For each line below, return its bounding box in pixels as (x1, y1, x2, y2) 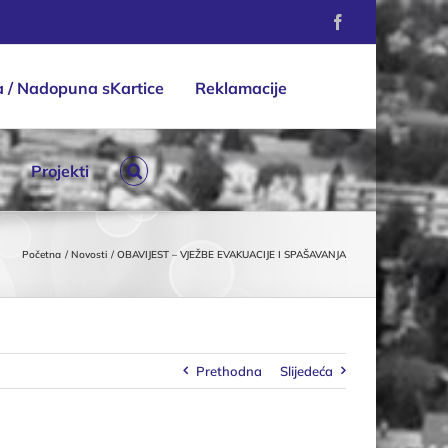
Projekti (31, 161, 89, 181)
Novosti (71, 248, 107, 261)
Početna (22, 248, 61, 261)
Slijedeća (280, 363, 333, 379)
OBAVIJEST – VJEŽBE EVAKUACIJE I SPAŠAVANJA (117, 248, 346, 261)
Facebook (345, 13, 407, 29)
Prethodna (196, 363, 262, 379)
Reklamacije (195, 78, 287, 98)
